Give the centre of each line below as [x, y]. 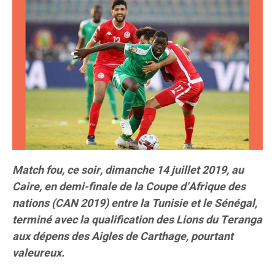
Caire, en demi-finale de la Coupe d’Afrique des [129, 187]
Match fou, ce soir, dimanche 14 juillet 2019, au [128, 171]
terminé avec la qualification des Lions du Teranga [137, 220]
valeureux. [38, 254]
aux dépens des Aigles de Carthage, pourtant [123, 237]
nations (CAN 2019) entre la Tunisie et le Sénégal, [135, 204]
